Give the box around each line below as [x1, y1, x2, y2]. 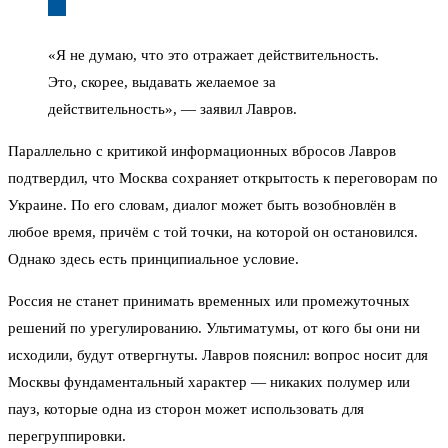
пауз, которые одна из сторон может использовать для [8, 401, 364, 418]
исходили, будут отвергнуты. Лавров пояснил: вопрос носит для [8, 347, 428, 364]
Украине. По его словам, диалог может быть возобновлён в [8, 197, 396, 214]
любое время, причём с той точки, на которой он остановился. [8, 224, 418, 241]
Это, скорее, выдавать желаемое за [48, 74, 276, 91]
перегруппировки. [8, 428, 126, 445]
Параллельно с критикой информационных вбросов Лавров [8, 143, 396, 160]
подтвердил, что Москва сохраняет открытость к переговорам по [8, 170, 438, 187]
